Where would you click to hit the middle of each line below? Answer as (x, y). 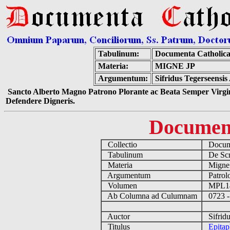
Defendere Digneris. (40, 101)
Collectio (121, 145)
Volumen (121, 186)
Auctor (118, 216)
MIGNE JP (175, 66)
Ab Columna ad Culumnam (151, 196)
